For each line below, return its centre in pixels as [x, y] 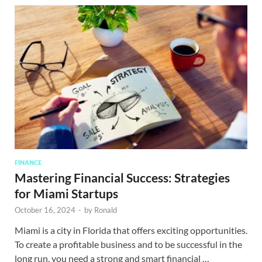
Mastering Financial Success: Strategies [122, 177]
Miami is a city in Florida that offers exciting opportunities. [131, 230]
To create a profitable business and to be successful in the [128, 244]
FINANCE [28, 162]
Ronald [106, 210]
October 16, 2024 [45, 210]
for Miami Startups [66, 193]
